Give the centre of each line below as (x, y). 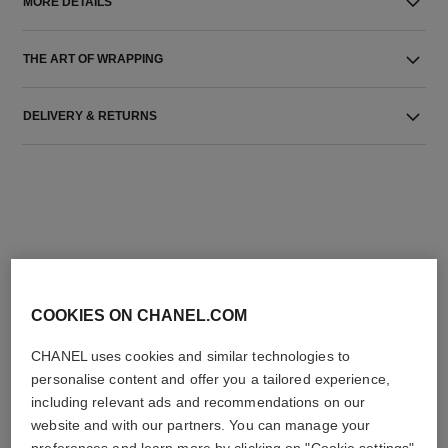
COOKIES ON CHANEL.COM (139, 315)
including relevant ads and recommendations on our (198, 402)
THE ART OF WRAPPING (93, 59)
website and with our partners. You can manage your (201, 425)
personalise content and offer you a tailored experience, (210, 379)
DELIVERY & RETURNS (90, 116)
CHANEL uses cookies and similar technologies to (190, 356)
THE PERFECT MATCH (223, 297)
